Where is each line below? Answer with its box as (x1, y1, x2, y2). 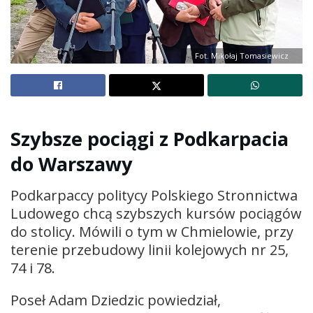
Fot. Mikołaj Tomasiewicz (195, 50, 289, 61)
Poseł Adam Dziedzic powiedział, (10, 290, 221, 310)
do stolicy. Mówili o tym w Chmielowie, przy (10, 221, 293, 241)
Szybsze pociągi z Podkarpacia (10, 125, 289, 152)
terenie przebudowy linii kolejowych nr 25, (10, 240, 289, 259)
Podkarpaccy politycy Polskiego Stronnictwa (10, 185, 298, 205)
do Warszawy (10, 150, 133, 177)
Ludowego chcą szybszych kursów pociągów (10, 203, 302, 223)
